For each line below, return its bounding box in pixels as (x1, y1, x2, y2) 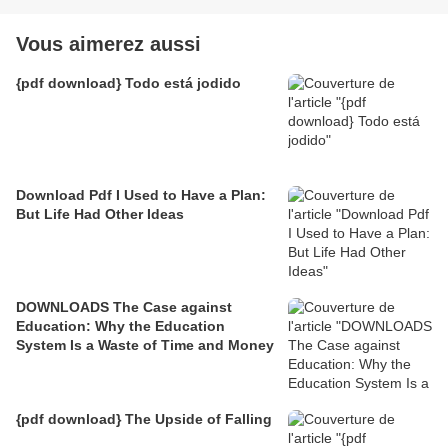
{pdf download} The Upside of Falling (16, 410, 272, 427)
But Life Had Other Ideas (16, 205, 184, 222)
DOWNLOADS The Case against (16, 298, 232, 315)
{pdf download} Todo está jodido (16, 74, 241, 91)
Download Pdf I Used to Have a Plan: (16, 186, 266, 203)
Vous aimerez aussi (16, 32, 201, 55)
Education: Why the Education (16, 317, 225, 334)
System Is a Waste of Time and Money (16, 336, 274, 353)
